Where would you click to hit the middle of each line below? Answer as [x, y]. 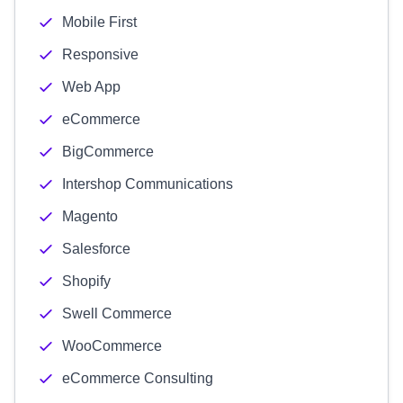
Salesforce [96, 249]
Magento [90, 216]
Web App [91, 87]
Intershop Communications [148, 184]
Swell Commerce [117, 313]
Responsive [100, 54]
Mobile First [99, 22]
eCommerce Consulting [138, 378]
